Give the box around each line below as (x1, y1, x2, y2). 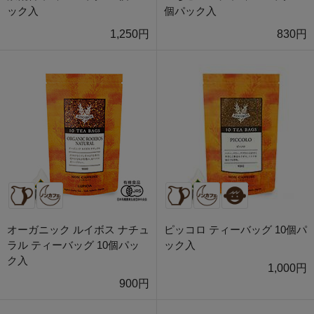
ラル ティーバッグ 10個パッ (7, 239, 139, 252)
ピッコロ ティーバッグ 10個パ (164, 224, 307, 236)
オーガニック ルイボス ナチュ (7, 224, 149, 236)
